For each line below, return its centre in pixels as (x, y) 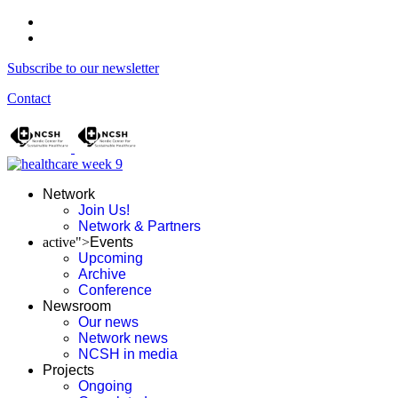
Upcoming (111, 258)
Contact (29, 98)
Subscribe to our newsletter (83, 68)
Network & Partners (139, 226)
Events (111, 242)
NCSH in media (128, 354)
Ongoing (105, 386)
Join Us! (104, 210)
